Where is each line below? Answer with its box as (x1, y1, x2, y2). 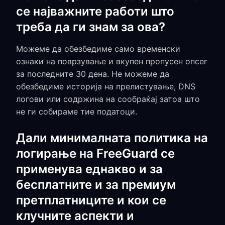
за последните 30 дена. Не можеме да (16, 69, 169, 79)
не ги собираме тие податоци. (16, 106, 137, 117)
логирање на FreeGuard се (16, 146, 175, 161)
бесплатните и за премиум (16, 177, 176, 192)
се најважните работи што (16, 4, 174, 19)
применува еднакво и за (16, 162, 163, 176)
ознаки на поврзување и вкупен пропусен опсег (16, 56, 207, 66)
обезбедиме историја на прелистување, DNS (16, 81, 195, 91)
